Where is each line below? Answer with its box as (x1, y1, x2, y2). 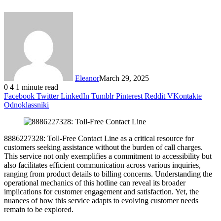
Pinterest (116, 91, 143, 100)
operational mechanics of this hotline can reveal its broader (4, 178, 185, 187)
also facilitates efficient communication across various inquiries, (4, 160, 201, 169)
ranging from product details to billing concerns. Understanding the (4, 169, 212, 178)
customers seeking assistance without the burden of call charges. (4, 143, 203, 151)
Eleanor (75, 74, 99, 82)
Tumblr (91, 91, 114, 100)
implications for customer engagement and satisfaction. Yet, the (4, 187, 199, 196)
